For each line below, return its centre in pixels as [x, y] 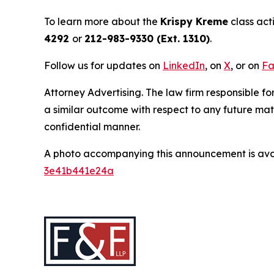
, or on [246, 65]
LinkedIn [184, 65]
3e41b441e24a [79, 170]
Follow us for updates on [103, 65]
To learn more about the [102, 21]
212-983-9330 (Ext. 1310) [147, 38]
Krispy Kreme [194, 21]
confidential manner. [92, 126]
